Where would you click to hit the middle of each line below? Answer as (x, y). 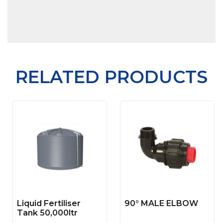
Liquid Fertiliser (49, 203)
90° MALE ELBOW (161, 203)
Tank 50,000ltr (47, 213)
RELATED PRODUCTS (111, 77)
